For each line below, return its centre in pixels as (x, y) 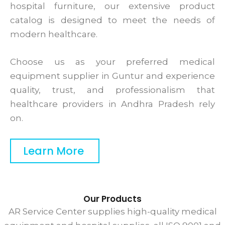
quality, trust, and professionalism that (113, 90)
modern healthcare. (54, 34)
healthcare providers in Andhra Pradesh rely (113, 104)
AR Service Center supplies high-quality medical (113, 211)
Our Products (113, 199)
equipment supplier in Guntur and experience (113, 76)
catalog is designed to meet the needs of (113, 20)
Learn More (53, 151)
